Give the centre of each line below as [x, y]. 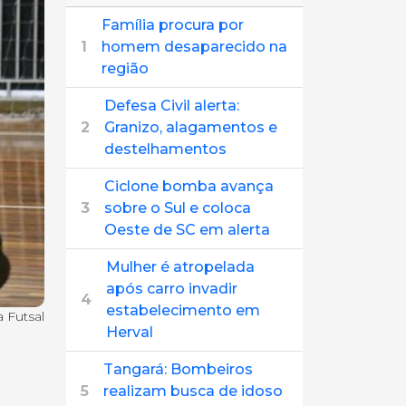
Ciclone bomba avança [189, 186]
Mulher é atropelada [180, 267]
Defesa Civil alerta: [172, 106]
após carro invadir [172, 289]
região [125, 68]
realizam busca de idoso [193, 391]
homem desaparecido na [194, 47]
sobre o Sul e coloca [178, 208]
